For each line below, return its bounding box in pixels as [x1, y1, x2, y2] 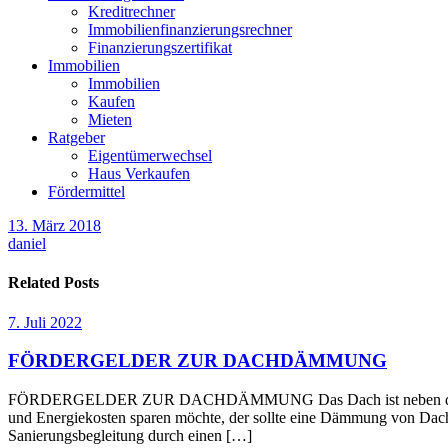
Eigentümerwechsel [88, 147, 212, 164]
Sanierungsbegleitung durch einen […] [8, 426, 252, 444]
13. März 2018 [8, 217, 101, 234]
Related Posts [8, 274, 99, 292]
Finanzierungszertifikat [88, 39, 232, 56]
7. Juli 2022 [8, 313, 82, 331]
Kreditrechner [88, 3, 175, 20]
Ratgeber [48, 129, 105, 146]
